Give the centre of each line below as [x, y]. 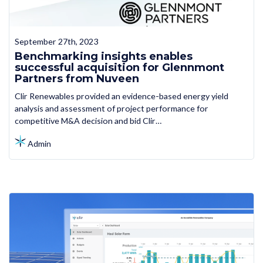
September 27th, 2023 [56, 41]
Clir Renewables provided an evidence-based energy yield [121, 96]
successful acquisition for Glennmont [119, 67]
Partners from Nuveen [77, 78]
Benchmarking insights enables [103, 56]
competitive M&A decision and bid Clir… [88, 121]
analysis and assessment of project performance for [111, 109]
